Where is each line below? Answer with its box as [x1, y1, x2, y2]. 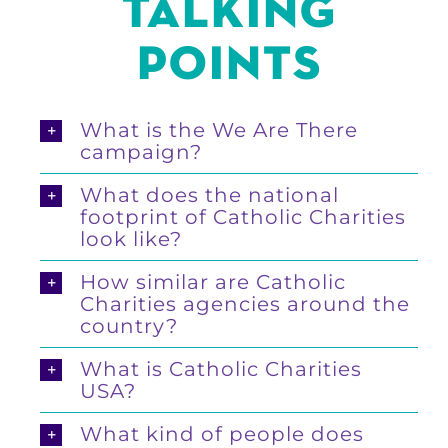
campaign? [80, 139, 202, 164]
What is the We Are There [80, 117, 358, 142]
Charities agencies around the [80, 291, 410, 316]
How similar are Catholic [80, 269, 346, 294]
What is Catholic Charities [80, 356, 362, 381]
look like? [80, 226, 182, 251]
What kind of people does [80, 421, 364, 446]
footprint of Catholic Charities [80, 204, 406, 229]
